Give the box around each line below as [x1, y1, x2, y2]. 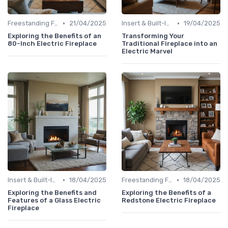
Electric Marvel [122, 47, 173, 55]
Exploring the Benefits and [8, 189, 97, 197]
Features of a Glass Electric [8, 196, 101, 205]
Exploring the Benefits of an [8, 32, 101, 40]
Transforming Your [122, 32, 184, 40]
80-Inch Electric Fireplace [8, 40, 97, 48]
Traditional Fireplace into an [122, 40, 217, 48]
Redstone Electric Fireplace [122, 196, 216, 205]
